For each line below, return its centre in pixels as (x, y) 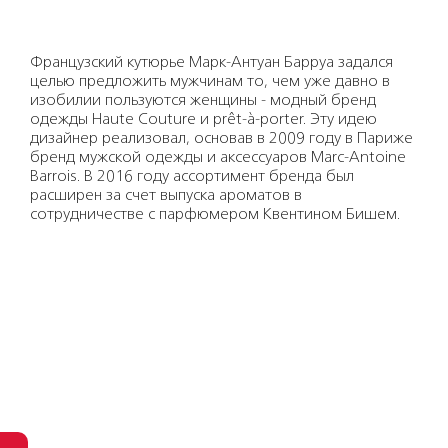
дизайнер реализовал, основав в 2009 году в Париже (221, 139)
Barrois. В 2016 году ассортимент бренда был (192, 177)
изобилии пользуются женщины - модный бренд (203, 101)
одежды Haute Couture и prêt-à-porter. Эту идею (203, 120)
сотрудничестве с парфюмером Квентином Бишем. (215, 215)
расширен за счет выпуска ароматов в (166, 196)
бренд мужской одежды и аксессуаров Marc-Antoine (218, 158)
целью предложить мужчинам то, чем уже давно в (210, 82)
